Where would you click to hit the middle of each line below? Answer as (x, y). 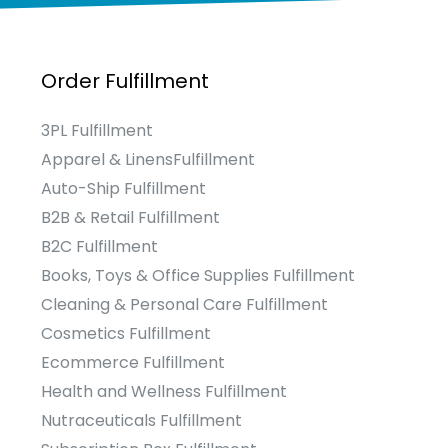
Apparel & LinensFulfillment (147, 160)
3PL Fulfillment (96, 131)
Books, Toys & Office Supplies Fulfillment (197, 276)
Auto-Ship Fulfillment (123, 189)
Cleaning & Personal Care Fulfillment (184, 305)
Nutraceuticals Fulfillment (141, 421)
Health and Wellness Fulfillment (163, 392)
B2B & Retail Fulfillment (130, 218)
